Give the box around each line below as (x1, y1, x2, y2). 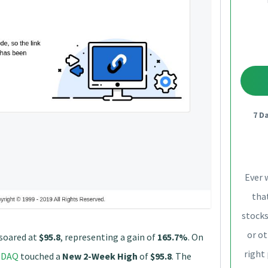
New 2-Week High (62, 249, 138, 262)
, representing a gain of (60, 230, 157, 243)
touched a (19, 249, 62, 262)
